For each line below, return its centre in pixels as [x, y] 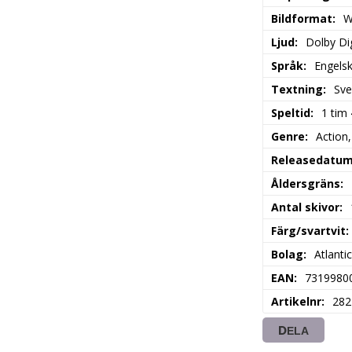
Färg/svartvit [309, 231]
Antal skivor [306, 207]
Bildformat [302, 19]
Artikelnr [297, 302]
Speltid [291, 113]
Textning [297, 90]
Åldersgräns [306, 184]
